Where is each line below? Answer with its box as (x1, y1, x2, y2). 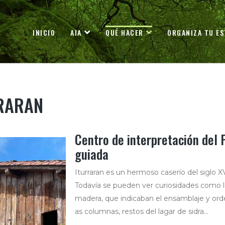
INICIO (33, 27, 56, 38)
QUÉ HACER (105, 27, 144, 38)
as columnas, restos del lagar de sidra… (74, 207, 208, 216)
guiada (74, 144, 108, 164)
